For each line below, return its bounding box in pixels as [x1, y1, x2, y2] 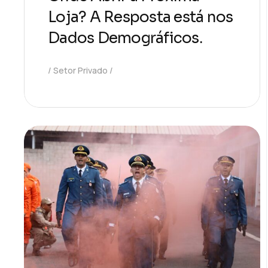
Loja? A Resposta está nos [48, 7, 233, 26]
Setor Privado [53, 64, 108, 76]
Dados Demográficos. [48, 28, 202, 47]
